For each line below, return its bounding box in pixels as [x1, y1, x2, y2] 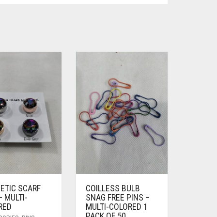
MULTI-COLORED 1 [85, 201, 148, 212]
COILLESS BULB [85, 183, 140, 194]
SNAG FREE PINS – [85, 192, 150, 203]
